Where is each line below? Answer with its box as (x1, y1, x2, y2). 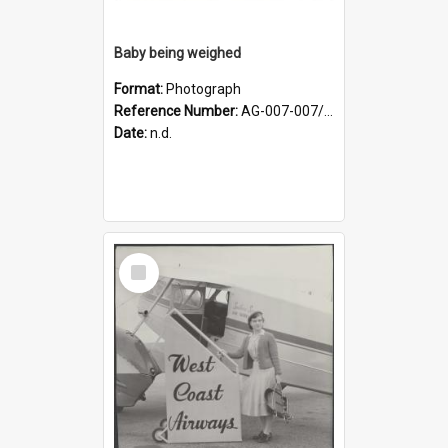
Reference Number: (114, 102, 241, 119)
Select (123, 251, 166, 270)
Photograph (166, 80, 241, 97)
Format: (114, 80, 166, 97)
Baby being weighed (114, 44, 241, 61)
